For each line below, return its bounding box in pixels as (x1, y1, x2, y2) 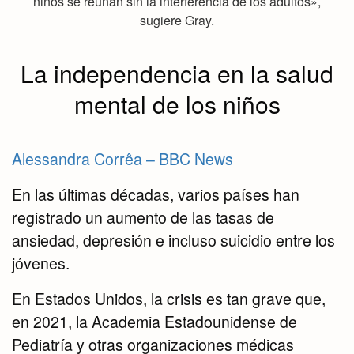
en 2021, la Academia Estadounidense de (12, 311, 297, 333)
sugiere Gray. (140, 11, 214, 30)
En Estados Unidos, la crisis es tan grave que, (12, 288, 326, 311)
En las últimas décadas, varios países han (12, 183, 299, 206)
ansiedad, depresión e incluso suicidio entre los (12, 229, 335, 252)
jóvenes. (12, 252, 70, 275)
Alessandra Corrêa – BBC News (12, 148, 233, 171)
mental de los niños (73, 87, 281, 122)
